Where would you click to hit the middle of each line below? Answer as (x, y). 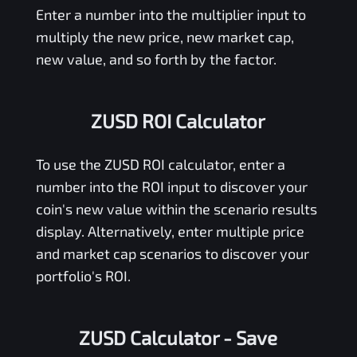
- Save (249, 337)
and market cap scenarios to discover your (172, 253)
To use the (70, 164)
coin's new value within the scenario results (176, 208)
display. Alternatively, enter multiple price (170, 231)
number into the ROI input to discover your (171, 186)
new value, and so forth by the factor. (156, 59)
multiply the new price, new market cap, (165, 36)
